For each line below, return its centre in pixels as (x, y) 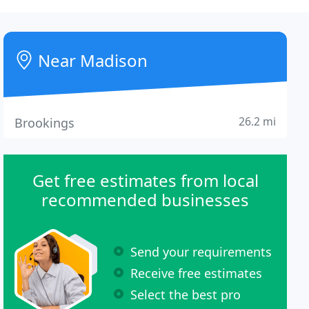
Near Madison (91, 60)
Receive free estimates (197, 273)
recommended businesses (146, 200)
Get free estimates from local (145, 180)
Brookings (45, 123)
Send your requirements (201, 251)
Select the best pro (186, 294)
